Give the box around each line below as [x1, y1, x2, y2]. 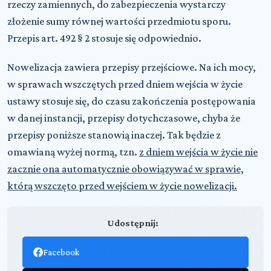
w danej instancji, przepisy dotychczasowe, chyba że [7, 111, 240, 124]
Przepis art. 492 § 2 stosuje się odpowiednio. [7, 31, 201, 44]
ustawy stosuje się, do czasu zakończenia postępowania [7, 94, 256, 107]
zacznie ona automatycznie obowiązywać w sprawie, [7, 162, 244, 175]
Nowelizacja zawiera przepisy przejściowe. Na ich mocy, [7, 60, 256, 73]
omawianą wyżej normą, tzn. [7, 145, 139, 158]
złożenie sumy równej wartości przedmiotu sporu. [7, 15, 231, 27]
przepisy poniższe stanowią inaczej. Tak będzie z [7, 128, 221, 141]
